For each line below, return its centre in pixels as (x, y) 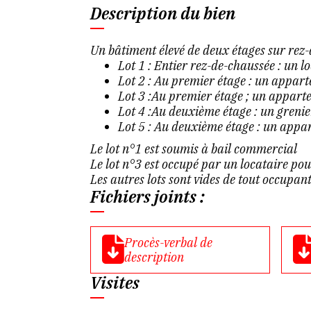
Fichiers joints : (147, 196)
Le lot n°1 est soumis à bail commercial (193, 149)
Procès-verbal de (168, 243)
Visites (115, 283)
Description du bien (162, 13)
